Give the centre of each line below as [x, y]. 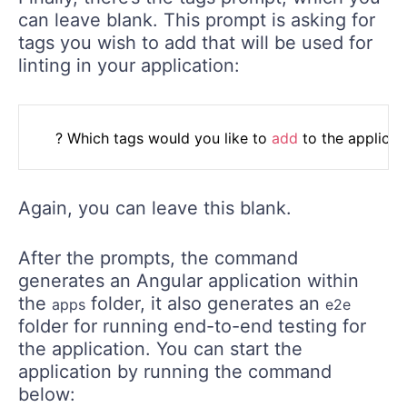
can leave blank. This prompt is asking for [197, 20]
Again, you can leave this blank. [155, 208]
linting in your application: [129, 66]
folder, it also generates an [205, 304]
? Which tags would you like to [164, 139]
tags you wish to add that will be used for [195, 43]
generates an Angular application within [189, 281]
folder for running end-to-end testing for [192, 327]
